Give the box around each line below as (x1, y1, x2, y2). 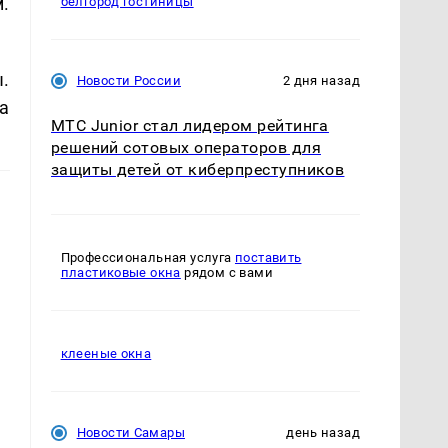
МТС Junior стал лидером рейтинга (50, 116, 329, 136)
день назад (286, 425, 360, 441)
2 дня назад (282, 73, 360, 89)
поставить (234, 250, 302, 266)
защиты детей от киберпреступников (50, 160, 345, 180)
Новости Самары (76, 425, 185, 441)
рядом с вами (180, 265, 273, 281)
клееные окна (60, 346, 152, 362)
